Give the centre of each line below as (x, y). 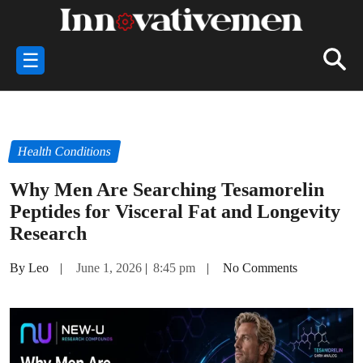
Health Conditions (64, 152)
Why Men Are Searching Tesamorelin (167, 190)
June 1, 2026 (109, 268)
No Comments (260, 268)
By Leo (29, 268)
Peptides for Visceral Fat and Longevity (175, 212)
